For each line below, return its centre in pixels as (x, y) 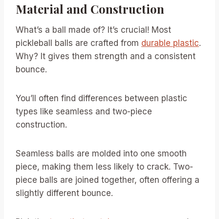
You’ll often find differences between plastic (101, 99)
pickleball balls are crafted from (78, 43)
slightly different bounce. (64, 193)
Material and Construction (90, 9)
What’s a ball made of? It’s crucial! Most (93, 30)
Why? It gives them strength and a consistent (106, 56)
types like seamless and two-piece (84, 112)
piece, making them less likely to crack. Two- (104, 167)
